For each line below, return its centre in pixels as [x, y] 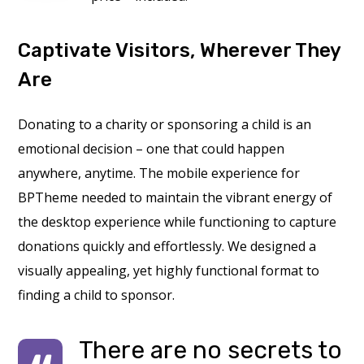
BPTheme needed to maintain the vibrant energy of [175, 197]
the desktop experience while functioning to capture [178, 222]
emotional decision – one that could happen [152, 149]
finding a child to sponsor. [97, 295]
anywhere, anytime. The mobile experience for [159, 173]
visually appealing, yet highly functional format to [169, 271]
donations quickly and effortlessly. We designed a [167, 246]
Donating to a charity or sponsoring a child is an [165, 124]
